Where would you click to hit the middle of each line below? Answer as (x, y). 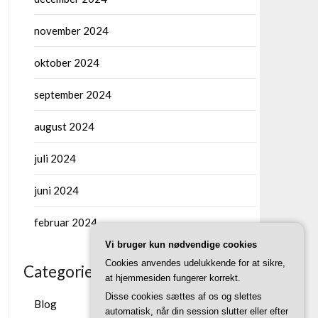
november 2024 (71, 31)
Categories (61, 272)
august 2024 (64, 126)
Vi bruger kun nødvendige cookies (181, 245)
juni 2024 (56, 190)
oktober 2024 (66, 62)
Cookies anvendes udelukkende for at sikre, (195, 263)
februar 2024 (65, 222)
